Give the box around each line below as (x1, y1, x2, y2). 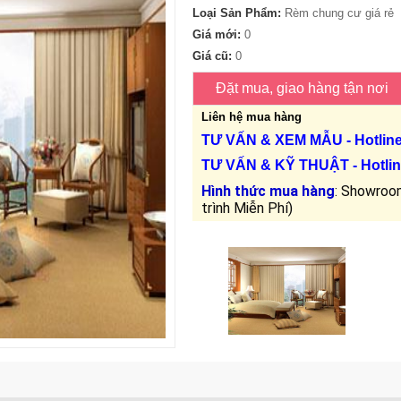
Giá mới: (192, 28, 245, 42)
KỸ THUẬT (275, 158, 350, 174)
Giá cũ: (192, 49, 236, 64)
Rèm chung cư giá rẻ (285, 6, 395, 21)
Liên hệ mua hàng (201, 110, 303, 124)
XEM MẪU (275, 132, 347, 149)
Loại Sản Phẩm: (192, 6, 286, 21)
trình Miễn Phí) (201, 200, 294, 218)
